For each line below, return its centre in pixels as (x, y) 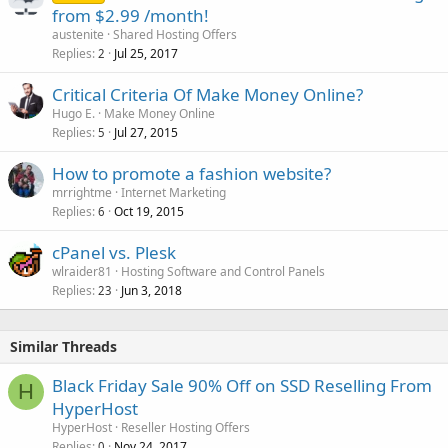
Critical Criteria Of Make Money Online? (207, 94)
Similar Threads (63, 346)
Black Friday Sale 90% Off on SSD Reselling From (242, 385)
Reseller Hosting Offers (185, 427)
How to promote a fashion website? (191, 173)
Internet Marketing (173, 192)
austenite (78, 34)
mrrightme (82, 192)
